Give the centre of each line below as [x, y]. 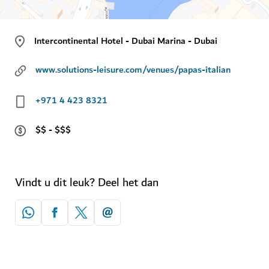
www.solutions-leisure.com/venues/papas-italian [133, 70]
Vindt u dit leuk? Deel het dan [87, 182]
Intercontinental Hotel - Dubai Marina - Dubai [126, 41]
